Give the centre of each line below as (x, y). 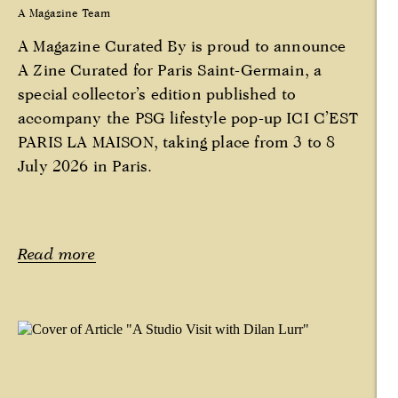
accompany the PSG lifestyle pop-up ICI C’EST (188, 118)
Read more (57, 254)
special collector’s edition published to (157, 94)
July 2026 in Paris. (85, 166)
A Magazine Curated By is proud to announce (182, 46)
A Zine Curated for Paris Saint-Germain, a (170, 70)
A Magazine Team (64, 13)
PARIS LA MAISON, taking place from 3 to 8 (177, 142)
